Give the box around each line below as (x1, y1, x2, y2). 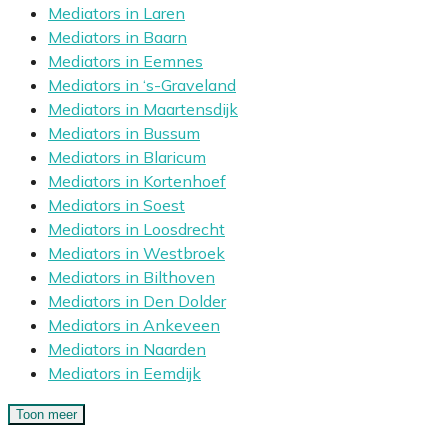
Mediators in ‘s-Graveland (48, 75, 236, 96)
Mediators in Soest (48, 195, 185, 216)
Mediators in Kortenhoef (48, 171, 226, 192)
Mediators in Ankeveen (48, 315, 220, 336)
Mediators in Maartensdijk (48, 99, 238, 120)
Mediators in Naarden (48, 339, 206, 360)
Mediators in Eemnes (48, 51, 203, 72)
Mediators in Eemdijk (48, 363, 201, 384)
